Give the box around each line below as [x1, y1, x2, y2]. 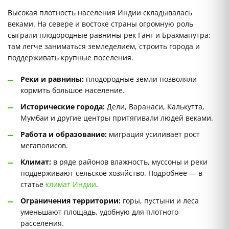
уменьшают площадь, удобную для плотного [20, 207, 178, 217]
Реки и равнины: [20, 74, 84, 84]
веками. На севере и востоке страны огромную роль [8, 19, 193, 29]
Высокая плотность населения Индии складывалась [8, 8, 192, 18]
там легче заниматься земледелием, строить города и [8, 41, 200, 52]
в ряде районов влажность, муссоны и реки [51, 157, 208, 167]
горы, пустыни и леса [121, 196, 199, 206]
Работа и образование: [20, 129, 107, 140]
